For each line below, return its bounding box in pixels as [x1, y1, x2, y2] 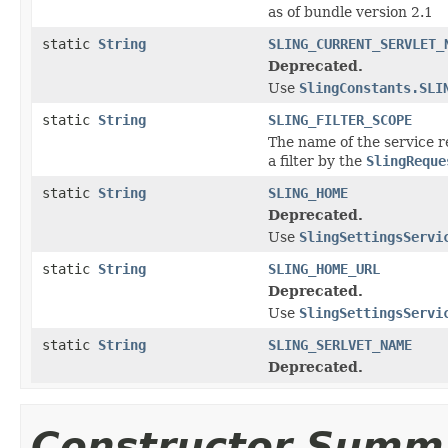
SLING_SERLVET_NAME [268, 336, 412, 353]
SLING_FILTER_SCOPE [268, 111, 412, 128]
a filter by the [268, 152, 366, 169]
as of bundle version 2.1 [268, 3, 433, 20]
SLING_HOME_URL [268, 260, 380, 277]
